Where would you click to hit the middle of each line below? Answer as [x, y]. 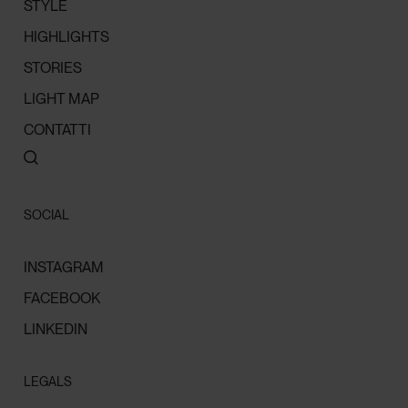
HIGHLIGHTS [67, 37]
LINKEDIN [56, 330]
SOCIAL [47, 215]
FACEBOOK [62, 299]
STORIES [53, 68]
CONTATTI [58, 130]
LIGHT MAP [62, 99]
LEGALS [48, 382]
